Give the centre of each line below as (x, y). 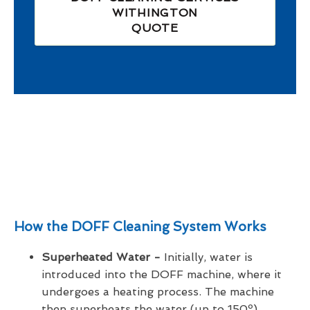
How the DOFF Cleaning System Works (140, 227)
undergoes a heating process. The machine (158, 292)
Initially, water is (207, 257)
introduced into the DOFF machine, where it (162, 275)
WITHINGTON (155, 13)
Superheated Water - (101, 257)
